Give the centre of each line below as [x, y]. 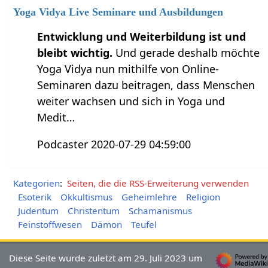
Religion [203, 197]
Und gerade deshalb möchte [188, 53]
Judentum [38, 211]
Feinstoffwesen [50, 225]
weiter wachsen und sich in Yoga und [131, 101]
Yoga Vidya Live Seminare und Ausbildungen [118, 12]
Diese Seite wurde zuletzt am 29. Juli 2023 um [106, 258]
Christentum [93, 211]
